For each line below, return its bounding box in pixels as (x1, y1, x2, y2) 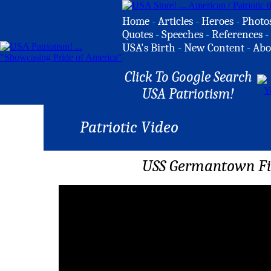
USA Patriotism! (142, 85, 234, 102)
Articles (158, 15, 193, 28)
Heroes (201, 15, 233, 28)
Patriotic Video (80, 118, 178, 137)
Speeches (162, 28, 203, 41)
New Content (184, 41, 244, 54)
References (212, 28, 263, 41)
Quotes (122, 28, 153, 41)
